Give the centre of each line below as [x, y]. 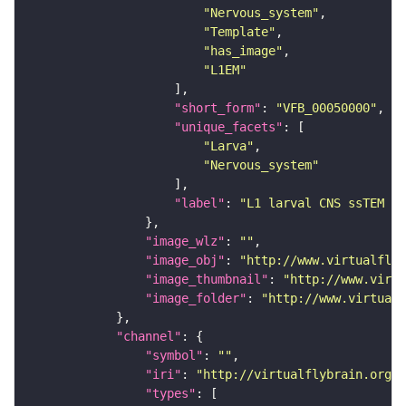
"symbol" [174, 355]
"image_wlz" [185, 241]
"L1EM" [225, 69]
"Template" [239, 31]
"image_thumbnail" [207, 279]
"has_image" [243, 50]
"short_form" [217, 107]
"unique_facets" [228, 126]
